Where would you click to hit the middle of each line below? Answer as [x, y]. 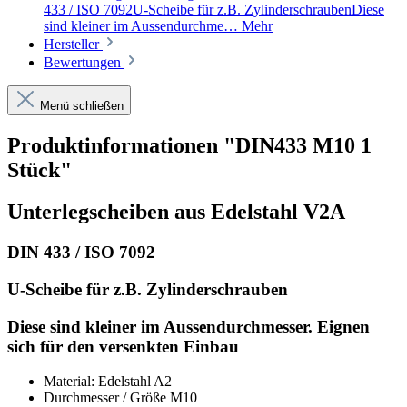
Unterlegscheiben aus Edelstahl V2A [176, 212]
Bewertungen [84, 62]
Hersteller [73, 44]
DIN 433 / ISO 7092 [81, 253]
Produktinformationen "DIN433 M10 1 [189, 145]
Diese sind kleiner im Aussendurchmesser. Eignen [189, 326]
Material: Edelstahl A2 [108, 382]
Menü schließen [82, 105]
